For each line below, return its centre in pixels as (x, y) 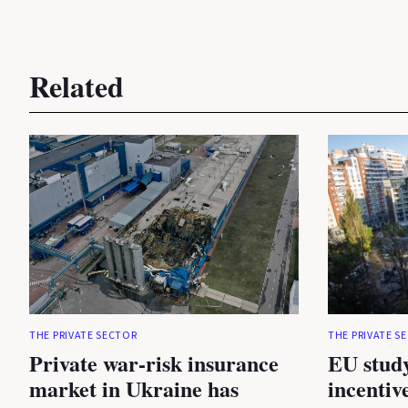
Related (76, 86)
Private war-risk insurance (154, 363)
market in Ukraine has (134, 389)
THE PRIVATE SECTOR (83, 336)
